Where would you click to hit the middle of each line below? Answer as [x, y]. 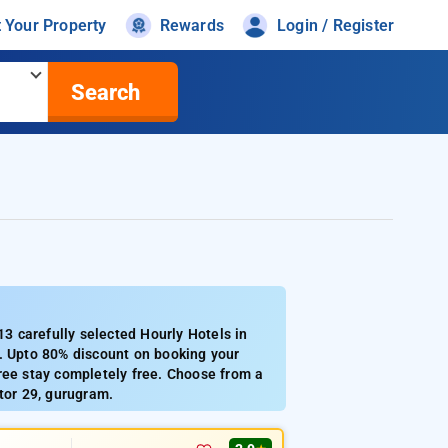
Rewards [192, 25]
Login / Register [336, 25]
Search [105, 92]
